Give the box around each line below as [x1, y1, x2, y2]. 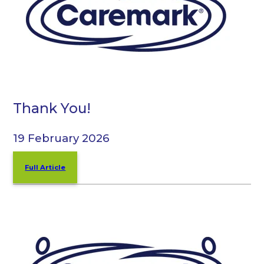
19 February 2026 [13, 131, 110, 145]
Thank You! [13, 100, 91, 117]
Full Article [25, 163, 66, 171]
